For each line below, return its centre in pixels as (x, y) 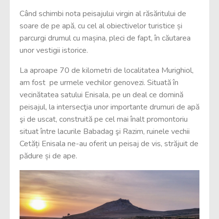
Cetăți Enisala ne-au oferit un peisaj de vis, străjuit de (109, 144)
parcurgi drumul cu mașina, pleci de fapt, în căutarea (105, 38)
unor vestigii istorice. (54, 50)
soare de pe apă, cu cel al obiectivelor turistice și (101, 26)
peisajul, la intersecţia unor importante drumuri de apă (109, 107)
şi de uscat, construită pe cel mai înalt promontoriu (104, 119)
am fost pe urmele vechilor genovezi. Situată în (99, 83)
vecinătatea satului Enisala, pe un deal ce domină (101, 95)
